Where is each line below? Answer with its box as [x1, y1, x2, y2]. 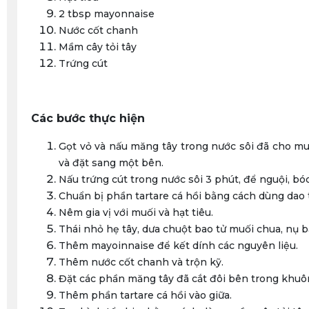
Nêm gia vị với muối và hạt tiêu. [59, 206, 213, 219]
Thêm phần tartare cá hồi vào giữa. [59, 289, 232, 302]
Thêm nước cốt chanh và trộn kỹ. [59, 256, 223, 269]
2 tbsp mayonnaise [59, 8, 154, 21]
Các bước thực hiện [31, 112, 145, 126]
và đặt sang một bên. [59, 157, 163, 170]
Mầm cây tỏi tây [59, 41, 137, 54]
